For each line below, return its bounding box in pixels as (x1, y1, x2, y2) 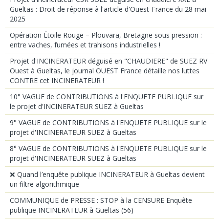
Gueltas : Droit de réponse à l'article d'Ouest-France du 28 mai (10, 4, 206, 14)
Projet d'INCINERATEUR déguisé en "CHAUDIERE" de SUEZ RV (10, 56, 207, 66)
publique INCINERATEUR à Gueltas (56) (10, 205, 133, 215)
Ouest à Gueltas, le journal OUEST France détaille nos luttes (10, 66, 199, 75)
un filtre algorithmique (10, 179, 79, 189)
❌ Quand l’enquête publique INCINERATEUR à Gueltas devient (10, 169, 205, 179)
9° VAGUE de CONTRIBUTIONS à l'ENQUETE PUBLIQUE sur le (10, 117, 207, 127)
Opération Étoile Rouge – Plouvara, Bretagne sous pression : (10, 30, 202, 40)
